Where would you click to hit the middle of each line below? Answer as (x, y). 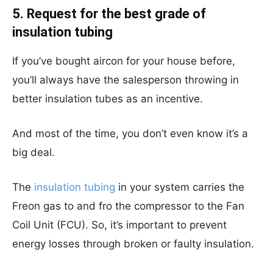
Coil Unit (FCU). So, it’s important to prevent (119, 225)
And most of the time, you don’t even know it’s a (130, 133)
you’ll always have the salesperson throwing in (126, 80)
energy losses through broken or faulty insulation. (133, 244)
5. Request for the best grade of (109, 14)
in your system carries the (180, 187)
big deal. (34, 152)
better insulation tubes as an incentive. (108, 99)
